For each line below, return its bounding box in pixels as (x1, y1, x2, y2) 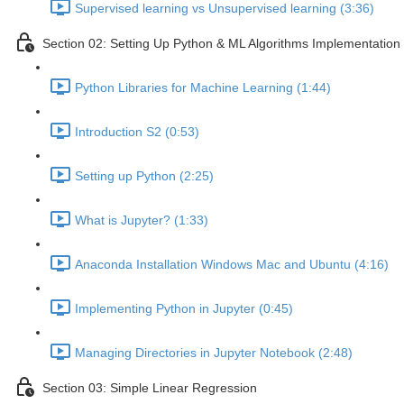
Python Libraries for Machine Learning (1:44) (75, 80, 331, 96)
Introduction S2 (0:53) (75, 124, 199, 140)
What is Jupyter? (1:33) (75, 213, 208, 228)
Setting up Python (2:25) (75, 169, 214, 184)
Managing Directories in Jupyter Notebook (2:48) (75, 345, 353, 361)
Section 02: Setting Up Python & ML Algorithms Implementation (42, 36, 400, 51)
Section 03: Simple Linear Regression (42, 381, 257, 396)
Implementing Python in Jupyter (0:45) (75, 301, 293, 317)
